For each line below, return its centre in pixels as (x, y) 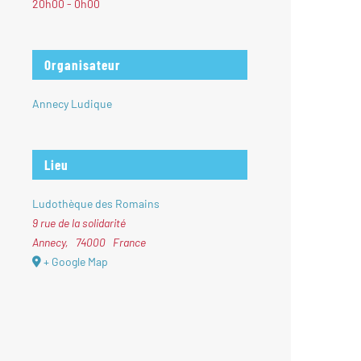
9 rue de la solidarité (79, 222)
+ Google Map (76, 261)
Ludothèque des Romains (96, 203)
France (129, 242)
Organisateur (83, 64)
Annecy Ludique (73, 103)
